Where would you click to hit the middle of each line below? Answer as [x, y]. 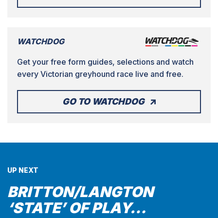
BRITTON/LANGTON [80, 192]
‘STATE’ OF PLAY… [77, 208]
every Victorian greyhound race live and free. [100, 74]
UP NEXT [23, 170]
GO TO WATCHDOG [103, 102]
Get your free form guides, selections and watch [105, 62]
